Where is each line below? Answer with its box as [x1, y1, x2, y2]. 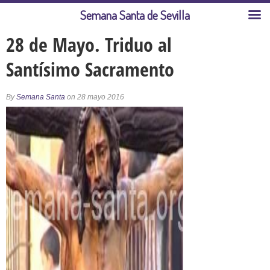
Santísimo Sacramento [6, 56, 174, 82]
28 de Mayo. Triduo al [6, 31, 172, 57]
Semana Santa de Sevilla [80, 7, 190, 23]
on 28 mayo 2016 [65, 93, 124, 101]
